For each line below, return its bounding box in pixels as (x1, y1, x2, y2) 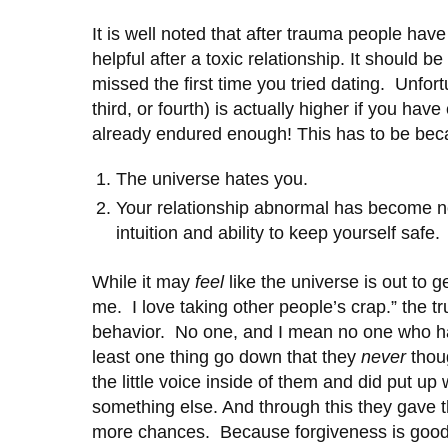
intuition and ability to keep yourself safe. (116, 223, 440, 244)
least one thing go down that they (92, 347, 361, 368)
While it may (92, 272, 195, 293)
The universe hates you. (116, 169, 318, 190)
